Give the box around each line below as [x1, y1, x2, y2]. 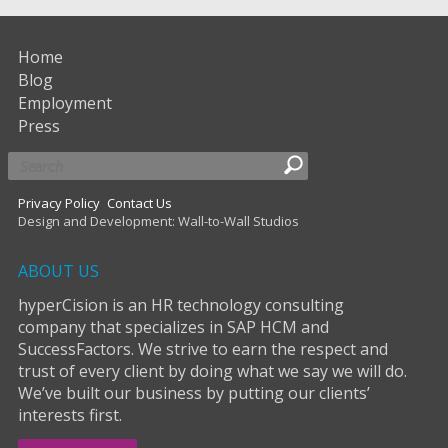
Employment [18, 91, 112, 114]
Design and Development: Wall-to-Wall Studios [18, 211, 299, 230]
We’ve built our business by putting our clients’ [18, 381, 370, 404]
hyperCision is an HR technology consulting [18, 293, 344, 316]
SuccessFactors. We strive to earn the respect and [18, 337, 388, 360]
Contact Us [107, 193, 172, 212]
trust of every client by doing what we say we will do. [18, 359, 407, 382]
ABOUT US [18, 259, 99, 282]
